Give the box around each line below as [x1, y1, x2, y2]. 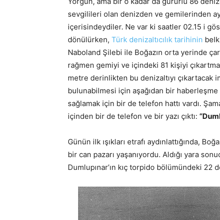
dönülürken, [68, 34, 111, 44]
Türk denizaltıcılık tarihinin [111, 34, 203, 44]
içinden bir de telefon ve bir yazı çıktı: [68, 111, 199, 121]
